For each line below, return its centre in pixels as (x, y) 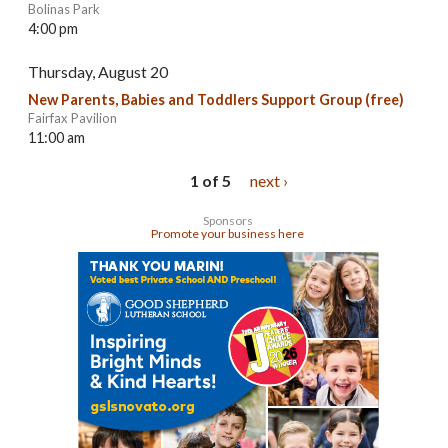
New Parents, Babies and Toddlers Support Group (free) (216, 100)
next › (269, 181)
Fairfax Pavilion (72, 118)
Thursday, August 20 (98, 71)
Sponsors (228, 221)
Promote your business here (228, 234)
